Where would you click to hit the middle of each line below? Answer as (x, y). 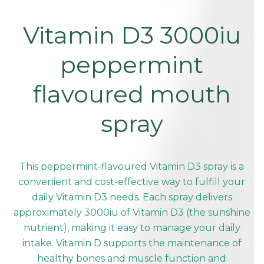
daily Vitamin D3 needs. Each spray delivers (132, 197)
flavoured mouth (132, 94)
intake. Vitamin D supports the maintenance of (132, 243)
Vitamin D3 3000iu (132, 35)
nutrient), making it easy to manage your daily (132, 228)
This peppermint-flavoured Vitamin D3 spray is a (132, 167)
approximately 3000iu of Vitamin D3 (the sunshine (132, 213)
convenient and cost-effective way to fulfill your (132, 182)
